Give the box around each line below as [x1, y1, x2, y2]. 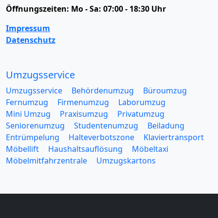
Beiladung [147, 120, 184, 131]
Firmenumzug [57, 96, 109, 108]
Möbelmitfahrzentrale [6, 155, 87, 166]
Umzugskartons [96, 155, 156, 166]
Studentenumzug [74, 120, 138, 131]
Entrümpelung [6, 131, 59, 143]
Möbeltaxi [132, 143, 168, 154]
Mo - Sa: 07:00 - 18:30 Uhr [71, 3, 166, 14]
